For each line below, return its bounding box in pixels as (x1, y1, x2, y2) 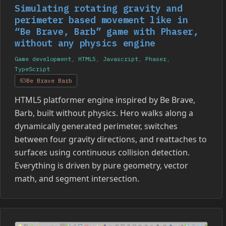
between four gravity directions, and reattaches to (15, 133, 207, 145)
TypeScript (15, 65, 50, 73)
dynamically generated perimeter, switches (15, 120, 178, 132)
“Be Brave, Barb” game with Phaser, (15, 25, 199, 37)
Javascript (103, 54, 138, 63)
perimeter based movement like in (15, 14, 188, 26)
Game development (15, 54, 71, 63)
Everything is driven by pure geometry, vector (15, 159, 188, 171)
